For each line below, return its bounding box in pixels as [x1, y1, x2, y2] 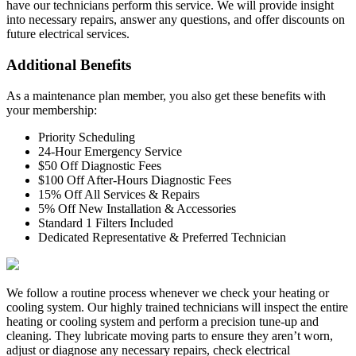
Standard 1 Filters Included [38, 215, 173, 230]
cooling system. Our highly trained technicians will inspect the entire [6, 300, 348, 314]
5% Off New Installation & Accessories [38, 201, 236, 215]
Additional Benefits [6, 56, 131, 73]
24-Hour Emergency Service [38, 144, 182, 158]
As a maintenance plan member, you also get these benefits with [6, 88, 326, 103]
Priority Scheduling [38, 130, 135, 144]
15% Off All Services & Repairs [38, 187, 199, 201]
